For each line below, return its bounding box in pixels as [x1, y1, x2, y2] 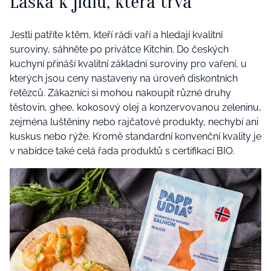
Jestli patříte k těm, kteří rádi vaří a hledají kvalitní [10, 29, 223, 41]
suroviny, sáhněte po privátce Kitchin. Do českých [10, 44, 229, 56]
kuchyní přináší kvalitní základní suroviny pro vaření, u [10, 58, 247, 70]
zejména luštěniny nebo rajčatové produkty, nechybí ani [10, 116, 258, 128]
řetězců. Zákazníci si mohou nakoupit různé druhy [10, 87, 231, 99]
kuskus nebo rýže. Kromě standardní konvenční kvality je [10, 131, 261, 143]
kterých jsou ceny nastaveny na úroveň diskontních [10, 73, 238, 85]
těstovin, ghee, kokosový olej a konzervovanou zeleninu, [10, 102, 261, 114]
